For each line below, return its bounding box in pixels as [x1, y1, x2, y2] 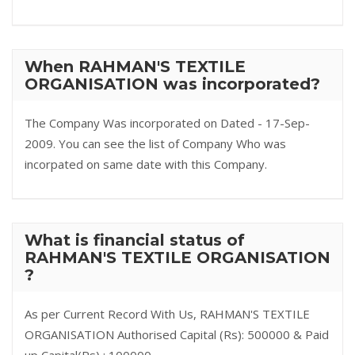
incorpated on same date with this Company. [25, 156, 267, 172]
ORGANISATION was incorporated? [25, 74, 320, 94]
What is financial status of [25, 231, 245, 250]
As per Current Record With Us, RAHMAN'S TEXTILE [25, 306, 310, 322]
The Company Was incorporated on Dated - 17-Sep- [25, 115, 310, 131]
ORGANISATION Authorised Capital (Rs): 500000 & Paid [25, 326, 329, 342]
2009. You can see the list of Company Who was [25, 136, 286, 151]
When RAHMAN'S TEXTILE [25, 57, 246, 76]
